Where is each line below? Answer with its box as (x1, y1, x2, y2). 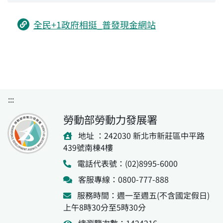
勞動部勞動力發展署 (63, 111, 157, 127)
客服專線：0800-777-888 (76, 173, 169, 185)
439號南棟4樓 (63, 141, 113, 153)
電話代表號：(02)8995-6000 (75, 157, 178, 169)
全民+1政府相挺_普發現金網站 (33, 17, 156, 31)
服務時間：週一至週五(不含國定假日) (75, 189, 210, 201)
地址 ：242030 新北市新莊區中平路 (76, 129, 205, 141)
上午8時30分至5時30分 (63, 201, 146, 213)
